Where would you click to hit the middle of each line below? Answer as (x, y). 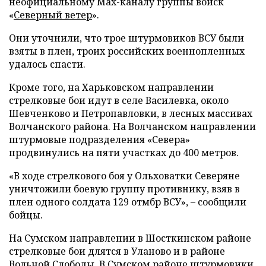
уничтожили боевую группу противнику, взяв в (124, 189)
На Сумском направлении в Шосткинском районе (130, 238)
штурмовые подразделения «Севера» (99, 139)
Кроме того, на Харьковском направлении (111, 87)
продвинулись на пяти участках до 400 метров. (124, 152)
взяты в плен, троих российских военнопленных (127, 51)
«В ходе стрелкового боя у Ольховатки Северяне (124, 175)
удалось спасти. (47, 64)
